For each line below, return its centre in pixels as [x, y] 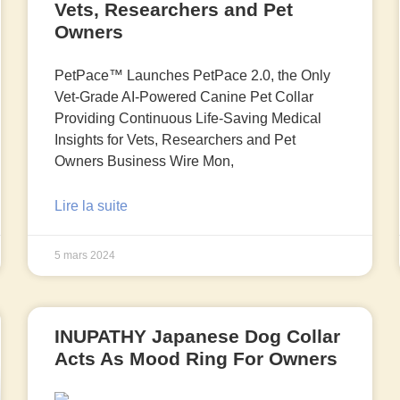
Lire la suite [92, 206]
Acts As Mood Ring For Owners [196, 359]
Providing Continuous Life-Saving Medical [188, 119]
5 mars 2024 [85, 256]
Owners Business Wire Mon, [145, 162]
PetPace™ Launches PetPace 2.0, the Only [193, 76]
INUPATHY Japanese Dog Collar [198, 337]
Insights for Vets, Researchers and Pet [175, 140]
